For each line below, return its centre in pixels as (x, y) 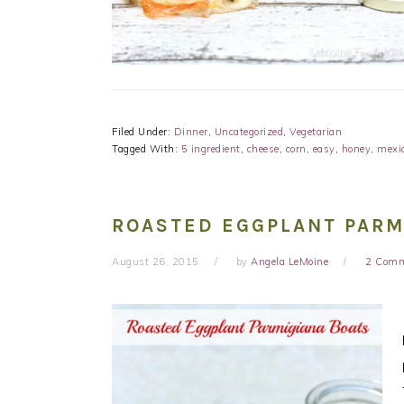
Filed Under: (143, 131)
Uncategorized (248, 131)
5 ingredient (211, 148)
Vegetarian (316, 131)
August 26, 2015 (156, 261)
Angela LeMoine (289, 261)
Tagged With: (147, 148)
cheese (263, 148)
